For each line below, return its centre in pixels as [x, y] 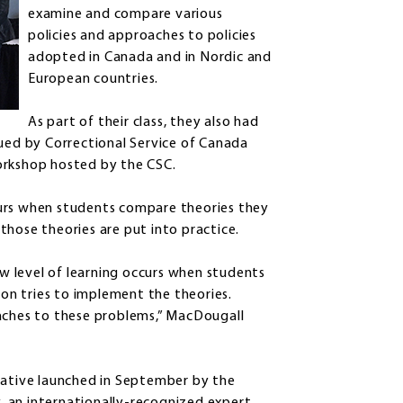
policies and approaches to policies [143, 36]
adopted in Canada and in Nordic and [150, 58]
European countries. [94, 80]
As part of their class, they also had [143, 123]
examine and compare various [125, 15]
